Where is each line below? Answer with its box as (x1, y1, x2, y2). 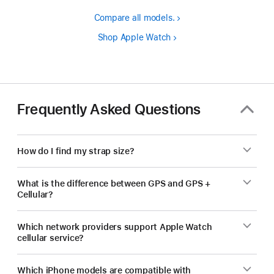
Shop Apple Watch (97, 32, 171, 42)
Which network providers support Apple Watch (17, 222, 212, 232)
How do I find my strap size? (17, 146, 135, 156)
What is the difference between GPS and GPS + (17, 179, 211, 188)
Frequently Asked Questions (17, 100, 201, 118)
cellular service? (17, 233, 84, 243)
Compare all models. (94, 13, 175, 23)
